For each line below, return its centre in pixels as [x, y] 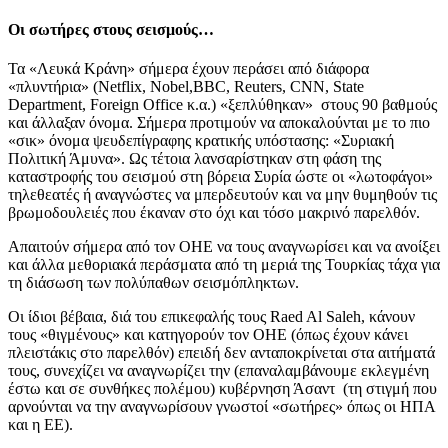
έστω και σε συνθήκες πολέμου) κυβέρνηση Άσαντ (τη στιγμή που [222, 388]
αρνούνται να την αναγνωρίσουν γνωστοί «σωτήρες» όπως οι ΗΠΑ [221, 406]
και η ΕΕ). [40, 424]
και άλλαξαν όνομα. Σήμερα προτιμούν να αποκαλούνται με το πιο [219, 122]
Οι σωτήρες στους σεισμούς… [111, 29]
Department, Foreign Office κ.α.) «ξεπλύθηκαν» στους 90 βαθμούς [222, 104]
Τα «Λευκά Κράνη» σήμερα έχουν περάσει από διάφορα [188, 68]
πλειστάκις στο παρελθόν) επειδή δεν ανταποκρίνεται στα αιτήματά [221, 352]
